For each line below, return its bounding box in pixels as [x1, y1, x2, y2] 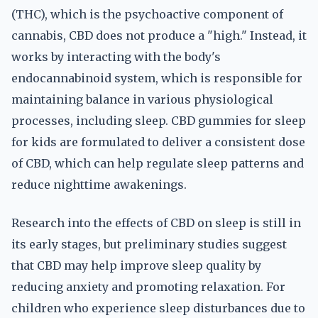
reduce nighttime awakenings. [11, 177, 187, 192]
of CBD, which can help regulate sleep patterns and [11, 156, 304, 170]
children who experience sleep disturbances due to [11, 301, 305, 315]
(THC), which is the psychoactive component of [11, 7, 283, 21]
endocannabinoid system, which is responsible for [11, 71, 302, 85]
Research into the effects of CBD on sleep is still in [11, 216, 301, 230]
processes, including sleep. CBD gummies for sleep [11, 114, 306, 128]
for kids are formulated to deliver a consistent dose [11, 135, 305, 149]
